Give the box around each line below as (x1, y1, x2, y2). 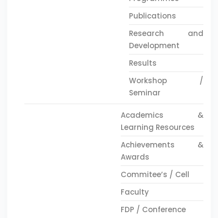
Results (128, 58, 157, 68)
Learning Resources (120, 122, 195, 132)
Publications (128, 11, 176, 21)
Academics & (120, 110, 203, 120)
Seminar (128, 88, 161, 98)
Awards (120, 152, 149, 162)
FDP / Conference (120, 204, 186, 215)
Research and (128, 28, 203, 38)
